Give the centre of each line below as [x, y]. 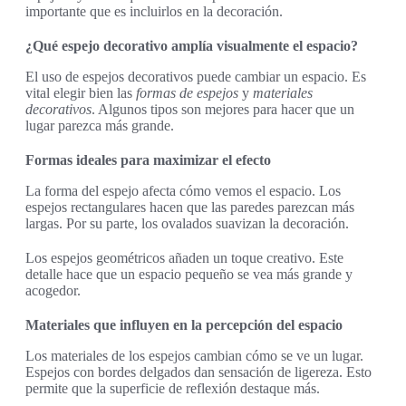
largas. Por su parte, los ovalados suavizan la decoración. [187, 224]
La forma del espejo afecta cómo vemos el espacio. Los [183, 191]
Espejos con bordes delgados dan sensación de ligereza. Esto [198, 372]
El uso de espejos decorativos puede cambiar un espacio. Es [196, 77]
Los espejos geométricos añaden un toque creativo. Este [184, 258]
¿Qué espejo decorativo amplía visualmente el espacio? [192, 46]
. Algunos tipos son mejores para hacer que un [223, 110]
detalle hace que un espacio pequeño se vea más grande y [189, 275]
